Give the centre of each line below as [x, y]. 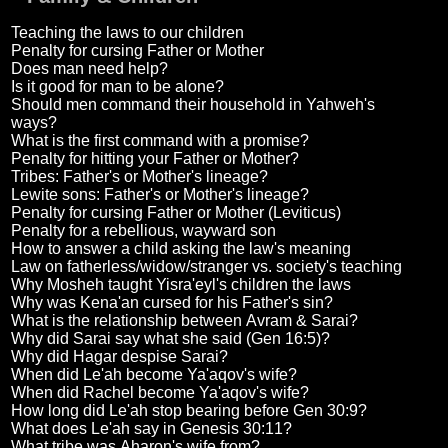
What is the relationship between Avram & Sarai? [184, 321]
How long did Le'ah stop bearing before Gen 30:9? [188, 411]
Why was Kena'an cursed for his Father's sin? [171, 303]
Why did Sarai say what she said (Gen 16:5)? [170, 339]
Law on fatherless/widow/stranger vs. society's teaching [206, 267]
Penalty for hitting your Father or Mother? [154, 159]
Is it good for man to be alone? [117, 87]
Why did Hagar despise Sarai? [119, 357]
